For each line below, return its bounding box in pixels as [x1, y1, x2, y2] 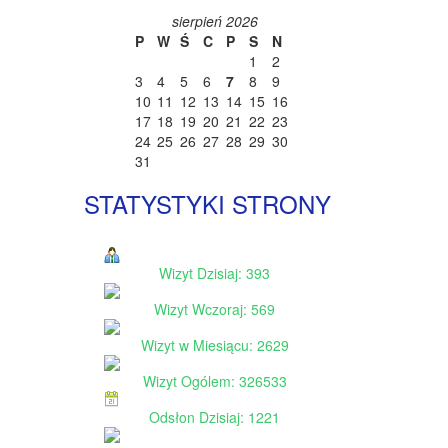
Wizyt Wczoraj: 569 [154, 299, 275, 319]
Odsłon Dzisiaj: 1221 [149, 407, 280, 427]
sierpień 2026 [171, 11, 258, 31]
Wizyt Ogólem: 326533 [142, 371, 287, 391]
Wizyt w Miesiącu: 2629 [140, 335, 289, 355]
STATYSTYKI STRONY [83, 186, 331, 221]
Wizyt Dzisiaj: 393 [159, 263, 270, 283]
